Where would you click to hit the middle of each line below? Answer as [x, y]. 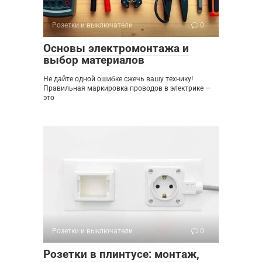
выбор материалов [94, 60]
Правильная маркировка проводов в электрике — [127, 89]
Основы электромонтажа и [116, 49]
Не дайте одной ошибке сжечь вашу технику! [118, 79]
